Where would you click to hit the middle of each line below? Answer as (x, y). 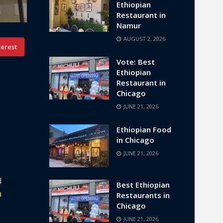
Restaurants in (143, 195)
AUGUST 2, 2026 (143, 38)
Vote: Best (135, 61)
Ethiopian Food (144, 129)
